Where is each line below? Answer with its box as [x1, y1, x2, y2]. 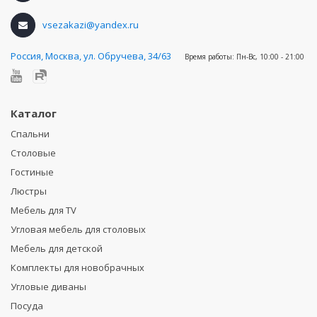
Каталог [11, 105, 57, 120]
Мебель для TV [11, 203, 76, 217]
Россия [11, 49, 41, 62]
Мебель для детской [11, 241, 103, 255]
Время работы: [185, 51, 236, 62]
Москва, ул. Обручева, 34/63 [45, 49, 171, 62]
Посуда [11, 299, 43, 312]
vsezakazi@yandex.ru [42, 18, 139, 31]
